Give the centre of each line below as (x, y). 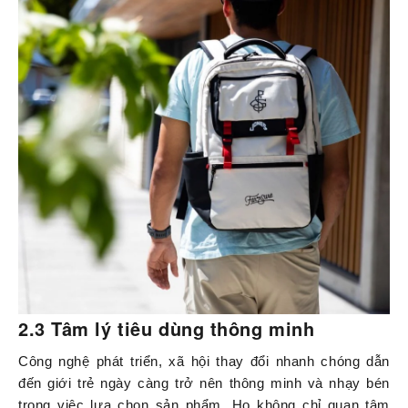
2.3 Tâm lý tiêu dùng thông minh (167, 329)
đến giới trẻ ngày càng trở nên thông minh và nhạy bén (204, 383)
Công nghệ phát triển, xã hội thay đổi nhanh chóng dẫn (204, 362)
